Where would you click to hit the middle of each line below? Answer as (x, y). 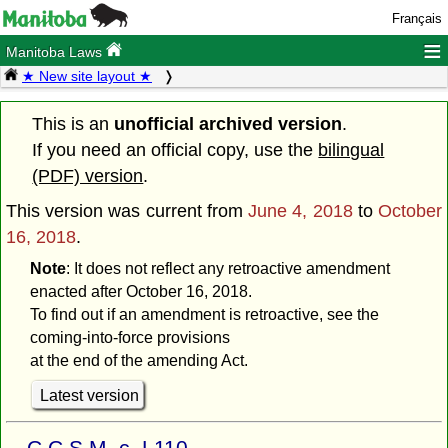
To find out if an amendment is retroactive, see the (204, 315)
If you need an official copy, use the (175, 149)
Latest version (89, 395)
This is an (73, 123)
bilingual (351, 149)
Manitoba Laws (56, 52)
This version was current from (127, 210)
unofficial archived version (228, 123)
